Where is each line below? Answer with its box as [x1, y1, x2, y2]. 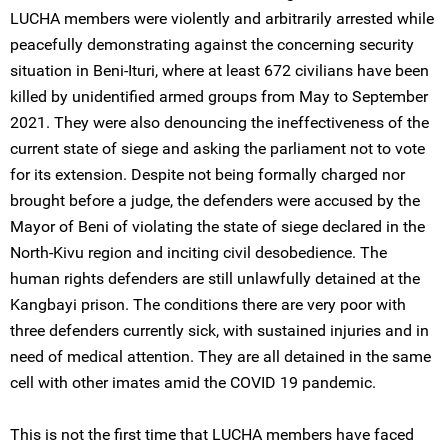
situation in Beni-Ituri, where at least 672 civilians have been [10, 61, 429, 80]
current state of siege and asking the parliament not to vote [10, 139, 425, 158]
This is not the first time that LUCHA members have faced [10, 425, 414, 444]
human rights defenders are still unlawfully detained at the [10, 269, 420, 288]
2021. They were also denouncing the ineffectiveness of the [10, 113, 429, 132]
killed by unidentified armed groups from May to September [10, 87, 428, 106]
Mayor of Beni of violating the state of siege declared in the [10, 217, 425, 236]
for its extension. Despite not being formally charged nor [10, 165, 405, 184]
